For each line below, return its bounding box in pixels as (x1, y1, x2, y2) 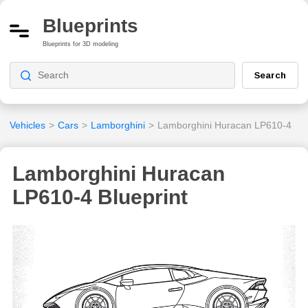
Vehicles (10, 119, 45, 131)
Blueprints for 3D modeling (43, 40, 118, 47)
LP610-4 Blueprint (12, 185, 188, 208)
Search (254, 69, 286, 80)
